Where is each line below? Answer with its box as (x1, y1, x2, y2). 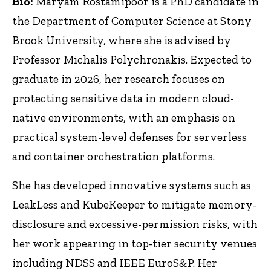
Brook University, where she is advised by (12, 33, 231, 47)
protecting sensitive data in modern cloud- (12, 91, 234, 105)
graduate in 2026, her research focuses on (12, 71, 225, 86)
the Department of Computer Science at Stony (12, 13, 252, 28)
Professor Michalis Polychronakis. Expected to (12, 52, 252, 67)
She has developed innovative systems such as (12, 178, 251, 193)
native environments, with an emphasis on (12, 110, 235, 125)
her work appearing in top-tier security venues (12, 237, 257, 251)
